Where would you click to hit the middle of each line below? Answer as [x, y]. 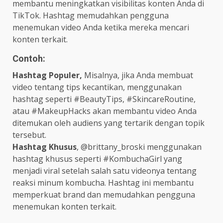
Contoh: [29, 59]
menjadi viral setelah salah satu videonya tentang [105, 171]
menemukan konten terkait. [64, 207]
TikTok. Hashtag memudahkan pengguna [91, 16]
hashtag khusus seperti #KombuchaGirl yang [97, 159]
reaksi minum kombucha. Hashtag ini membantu [103, 183]
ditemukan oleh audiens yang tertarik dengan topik [109, 123]
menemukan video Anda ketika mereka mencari [101, 28]
